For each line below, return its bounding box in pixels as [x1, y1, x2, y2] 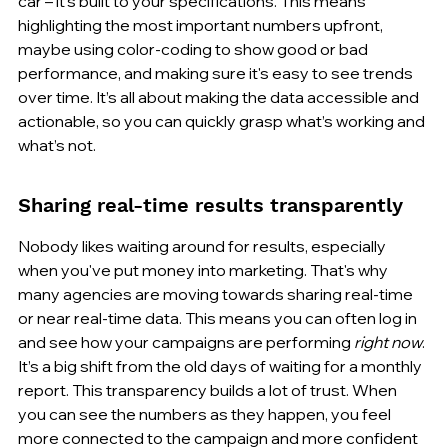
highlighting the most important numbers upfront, [18, 14, 386, 35]
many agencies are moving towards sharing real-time [18, 283, 416, 304]
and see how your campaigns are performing [18, 331, 354, 352]
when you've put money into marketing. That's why [18, 259, 391, 280]
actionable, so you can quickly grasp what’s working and [18, 110, 428, 131]
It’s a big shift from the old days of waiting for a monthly [18, 355, 425, 376]
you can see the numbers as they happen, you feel [18, 403, 394, 424]
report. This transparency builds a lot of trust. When [18, 379, 400, 400]
